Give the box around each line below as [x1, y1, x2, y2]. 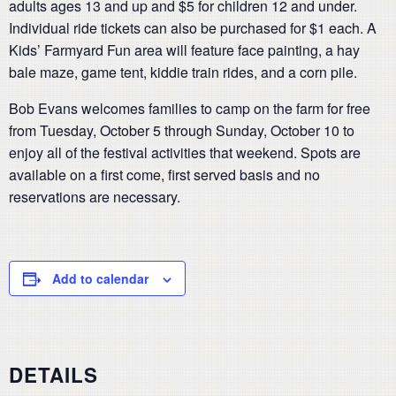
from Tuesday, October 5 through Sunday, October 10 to [9, 120, 354, 141]
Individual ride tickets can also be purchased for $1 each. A [9, 18, 377, 38]
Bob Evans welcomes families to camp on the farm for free [9, 98, 370, 118]
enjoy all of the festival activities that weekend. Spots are [9, 142, 361, 163]
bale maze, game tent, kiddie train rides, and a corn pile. [9, 62, 357, 82]
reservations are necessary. [9, 187, 180, 207]
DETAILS [9, 360, 98, 389]
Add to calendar [52, 270, 148, 287]
